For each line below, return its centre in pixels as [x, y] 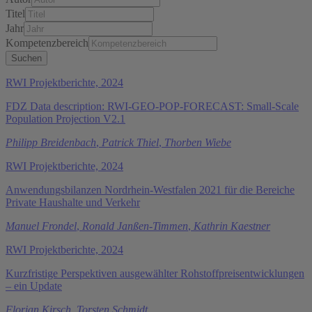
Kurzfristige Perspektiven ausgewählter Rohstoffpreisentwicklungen [155, 273]
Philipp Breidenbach [51, 142]
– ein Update [34, 286]
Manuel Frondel [41, 226]
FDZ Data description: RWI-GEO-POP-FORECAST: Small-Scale [152, 106]
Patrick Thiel [130, 142]
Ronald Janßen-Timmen [135, 226]
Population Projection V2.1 [65, 118]
